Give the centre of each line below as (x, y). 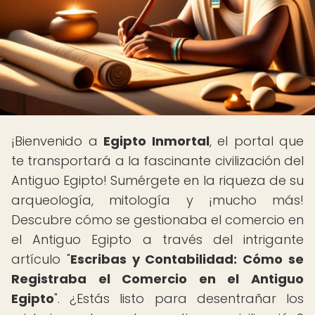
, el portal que (256, 141)
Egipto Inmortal (156, 141)
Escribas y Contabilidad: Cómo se (187, 259)
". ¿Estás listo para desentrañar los (179, 298)
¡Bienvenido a (57, 141)
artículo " (41, 259)
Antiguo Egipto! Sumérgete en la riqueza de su (157, 180)
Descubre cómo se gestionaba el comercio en (157, 220)
